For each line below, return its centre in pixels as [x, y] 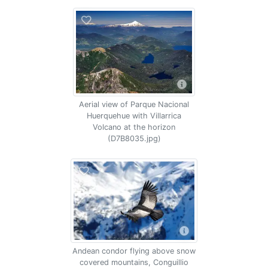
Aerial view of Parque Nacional [134, 104]
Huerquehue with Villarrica [134, 116]
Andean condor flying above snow [134, 251]
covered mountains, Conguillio [134, 262]
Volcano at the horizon [134, 127]
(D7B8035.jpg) [134, 138]
